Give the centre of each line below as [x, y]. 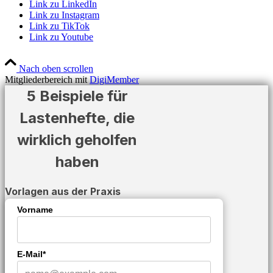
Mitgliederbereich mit [47, 79]
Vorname [35, 209]
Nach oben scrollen [56, 68]
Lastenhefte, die [77, 118]
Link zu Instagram [64, 15]
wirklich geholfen [77, 140]
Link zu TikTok [59, 26]
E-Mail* [31, 254]
